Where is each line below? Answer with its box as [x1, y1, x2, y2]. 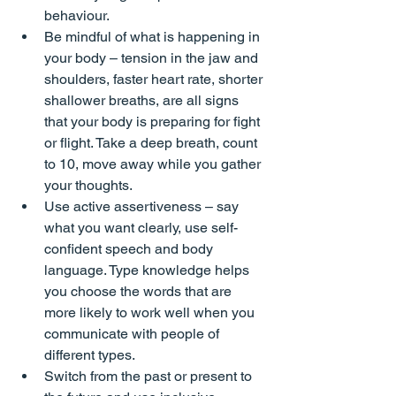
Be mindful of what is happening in [44, 28, 263, 46]
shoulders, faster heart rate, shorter [44, 71, 266, 88]
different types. [44, 346, 135, 364]
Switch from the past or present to [44, 368, 255, 385]
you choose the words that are [44, 283, 235, 301]
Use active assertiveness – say [44, 198, 242, 216]
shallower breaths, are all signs [44, 92, 242, 110]
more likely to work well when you [44, 304, 258, 322]
